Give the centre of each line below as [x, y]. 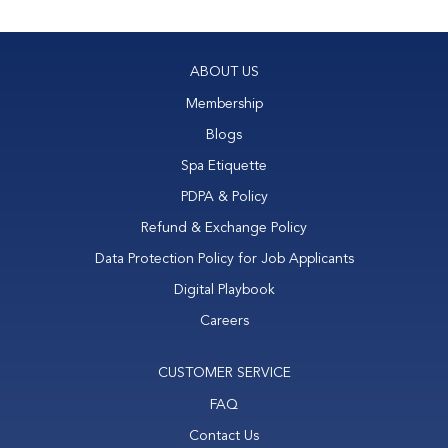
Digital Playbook [224, 290]
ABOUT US [224, 72]
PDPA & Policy [224, 197]
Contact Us [224, 436]
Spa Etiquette [224, 166]
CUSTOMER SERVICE [224, 373]
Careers [224, 321]
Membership [224, 104]
